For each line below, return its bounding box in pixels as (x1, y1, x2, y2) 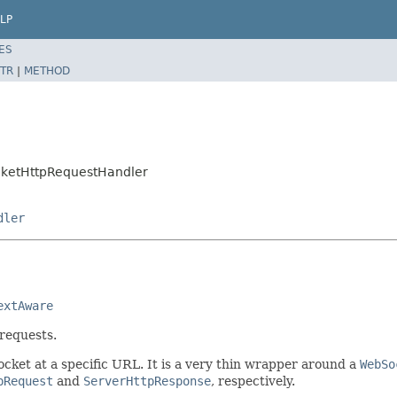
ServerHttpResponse (83, 373, 211, 388)
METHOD (24, 64, 70, 77)
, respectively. (211, 373, 295, 388)
